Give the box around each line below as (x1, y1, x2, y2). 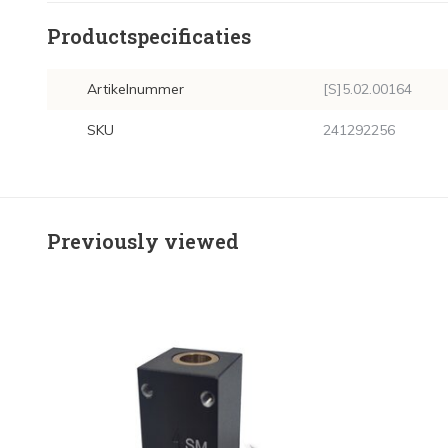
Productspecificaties (47, 23, 251, 49)
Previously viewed (47, 228, 239, 254)
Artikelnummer (87, 80, 184, 98)
